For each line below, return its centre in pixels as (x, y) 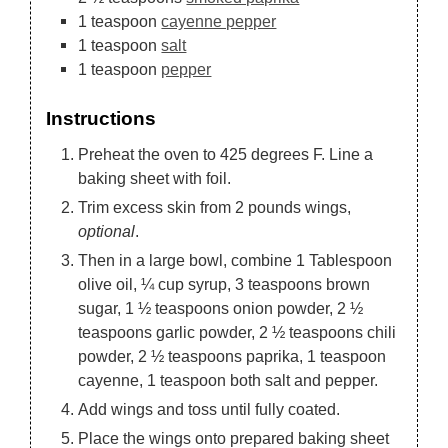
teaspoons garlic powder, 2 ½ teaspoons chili (237, 331)
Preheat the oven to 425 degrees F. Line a (226, 153)
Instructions (101, 117)
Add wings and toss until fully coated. (209, 408)
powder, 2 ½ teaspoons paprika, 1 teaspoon (232, 355)
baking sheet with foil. (155, 177)
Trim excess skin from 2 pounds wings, (215, 206)
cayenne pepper (219, 21)
